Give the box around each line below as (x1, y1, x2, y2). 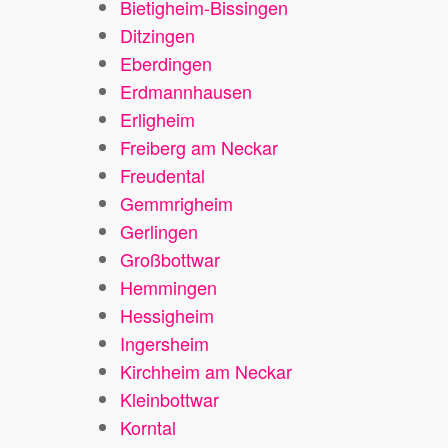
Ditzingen (120, 22, 195, 48)
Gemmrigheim (120, 190, 233, 216)
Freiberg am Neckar (120, 134, 278, 160)
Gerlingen (120, 218, 198, 244)
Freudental (120, 162, 205, 188)
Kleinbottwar (120, 386, 219, 412)
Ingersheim (120, 330, 209, 356)
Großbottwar (120, 246, 220, 272)
